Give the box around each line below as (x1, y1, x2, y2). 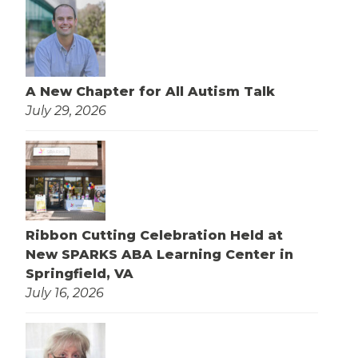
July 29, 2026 (26, 103, 106, 119)
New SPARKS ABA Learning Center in (26, 247, 293, 263)
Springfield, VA (26, 266, 133, 282)
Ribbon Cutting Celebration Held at (26, 228, 283, 244)
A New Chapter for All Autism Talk (26, 84, 275, 100)
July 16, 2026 (26, 285, 104, 301)
